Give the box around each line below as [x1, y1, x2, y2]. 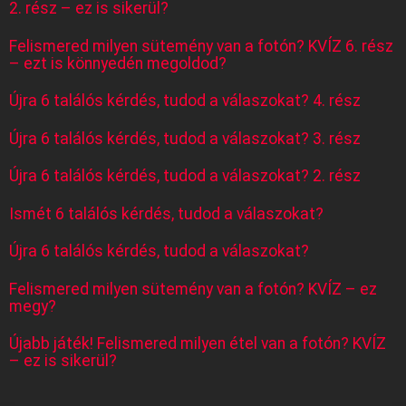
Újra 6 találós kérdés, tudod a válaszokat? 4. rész [9, 92, 361, 111]
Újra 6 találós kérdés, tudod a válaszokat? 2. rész [9, 167, 361, 186]
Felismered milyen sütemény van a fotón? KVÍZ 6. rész [9, 36, 393, 55]
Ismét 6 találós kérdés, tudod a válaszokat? [9, 204, 324, 223]
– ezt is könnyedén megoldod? [9, 53, 227, 72]
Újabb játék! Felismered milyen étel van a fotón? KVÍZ [9, 334, 386, 353]
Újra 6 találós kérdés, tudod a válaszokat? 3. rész [9, 129, 361, 148]
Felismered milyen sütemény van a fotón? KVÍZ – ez [9, 279, 377, 298]
